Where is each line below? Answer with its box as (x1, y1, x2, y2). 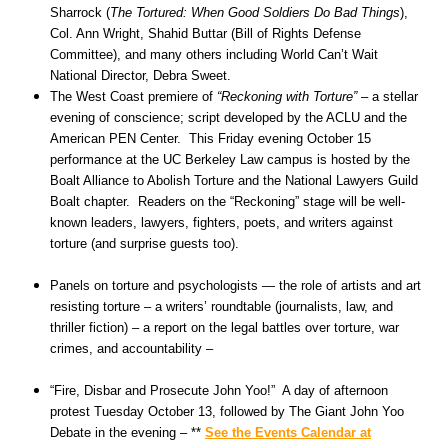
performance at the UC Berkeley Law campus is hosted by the (50, 152, 410, 167)
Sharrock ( (50, 5, 110, 20)
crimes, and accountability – (50, 341, 213, 356)
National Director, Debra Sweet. (50, 68, 231, 83)
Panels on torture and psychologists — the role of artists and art (50, 278, 421, 293)
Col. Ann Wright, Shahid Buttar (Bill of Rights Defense (50, 26, 361, 41)
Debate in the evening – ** (50, 425, 205, 440)
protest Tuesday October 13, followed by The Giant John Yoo (50, 404, 404, 419)
